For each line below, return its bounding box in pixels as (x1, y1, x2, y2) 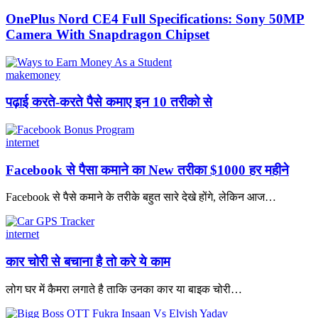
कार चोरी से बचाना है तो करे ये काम (6, 254, 170, 270)
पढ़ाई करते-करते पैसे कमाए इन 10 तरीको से (6, 94, 212, 110)
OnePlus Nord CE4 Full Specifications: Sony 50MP (6, 11, 305, 26)
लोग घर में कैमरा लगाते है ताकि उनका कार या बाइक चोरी (6, 283, 231, 295)
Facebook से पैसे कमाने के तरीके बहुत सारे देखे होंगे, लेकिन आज (6, 191, 265, 204)
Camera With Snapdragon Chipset (6, 26, 209, 42)
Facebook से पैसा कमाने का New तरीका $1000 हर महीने (6, 162, 289, 177)
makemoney (6, 68, 60, 81)
